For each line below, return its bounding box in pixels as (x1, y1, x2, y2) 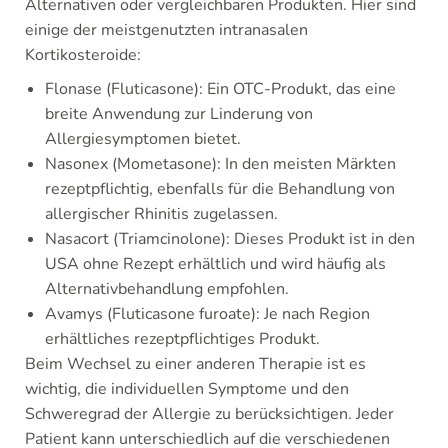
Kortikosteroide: (25, 44, 141, 67)
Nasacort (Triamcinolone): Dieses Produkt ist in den (45, 228, 415, 251)
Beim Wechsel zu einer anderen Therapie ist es (25, 353, 366, 376)
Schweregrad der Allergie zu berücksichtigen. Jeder (25, 403, 394, 426)
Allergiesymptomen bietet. (45, 128, 241, 151)
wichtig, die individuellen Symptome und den (25, 378, 349, 401)
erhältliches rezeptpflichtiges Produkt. (45, 328, 320, 351)
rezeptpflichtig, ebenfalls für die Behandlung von (45, 178, 395, 201)
